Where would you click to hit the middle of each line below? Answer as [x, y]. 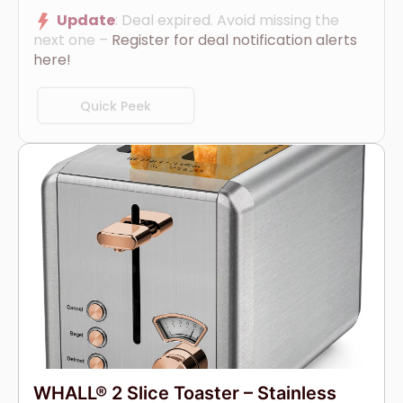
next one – [72, 40]
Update [86, 20]
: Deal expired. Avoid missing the [227, 20]
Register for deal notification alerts [234, 40]
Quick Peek [116, 106]
